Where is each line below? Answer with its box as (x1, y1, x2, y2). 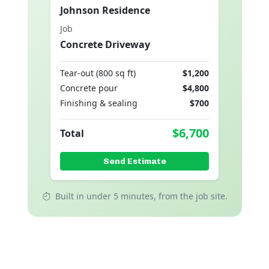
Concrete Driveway (60, 38, 150, 52)
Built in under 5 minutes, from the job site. (52, 190, 228, 202)
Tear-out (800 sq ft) (60, 67, 136, 79)
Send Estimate (103, 156, 166, 167)
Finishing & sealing (60, 97, 138, 109)
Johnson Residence (60, 4, 150, 17)
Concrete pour (60, 82, 118, 94)
